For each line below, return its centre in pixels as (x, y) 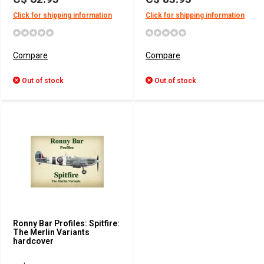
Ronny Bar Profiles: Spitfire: (66, 223)
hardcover (33, 241)
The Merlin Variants (51, 232)
